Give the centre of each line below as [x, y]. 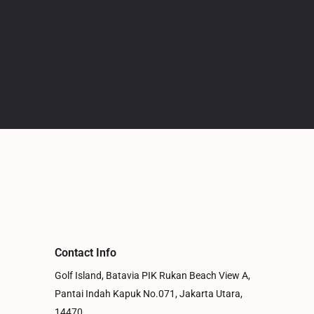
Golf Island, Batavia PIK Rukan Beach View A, [153, 276]
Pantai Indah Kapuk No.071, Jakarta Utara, [149, 294]
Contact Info [86, 252]
